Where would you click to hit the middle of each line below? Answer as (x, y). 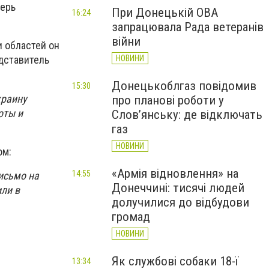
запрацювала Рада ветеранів (188, 27)
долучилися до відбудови (180, 202)
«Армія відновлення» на (175, 174)
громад (131, 217)
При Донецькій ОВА (165, 13)
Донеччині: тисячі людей (178, 188)
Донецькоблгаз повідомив (184, 86)
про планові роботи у (168, 100)
